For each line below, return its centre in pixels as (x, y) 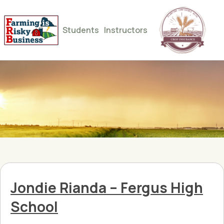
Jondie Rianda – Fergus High (107, 187)
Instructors (126, 30)
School (34, 206)
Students (81, 30)
